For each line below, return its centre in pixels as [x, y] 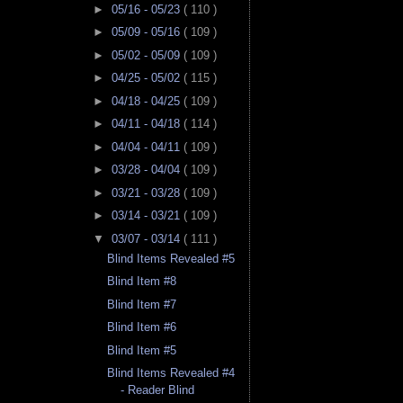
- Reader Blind [158, 390]
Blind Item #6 [142, 327]
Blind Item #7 [142, 304]
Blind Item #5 [142, 350]
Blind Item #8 [142, 282]
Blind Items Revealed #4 [171, 373]
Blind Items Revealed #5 [171, 258]
